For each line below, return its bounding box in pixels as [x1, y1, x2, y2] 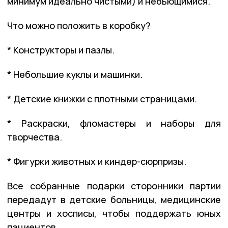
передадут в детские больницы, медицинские [7, 193, 221, 206]
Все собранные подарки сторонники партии [7, 179, 221, 192]
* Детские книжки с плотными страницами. [7, 92, 197, 105]
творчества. [7, 130, 62, 143]
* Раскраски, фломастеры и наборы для [7, 117, 221, 129]
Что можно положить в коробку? [7, 19, 151, 32]
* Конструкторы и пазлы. [7, 43, 115, 56]
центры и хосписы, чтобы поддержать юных [7, 207, 221, 219]
